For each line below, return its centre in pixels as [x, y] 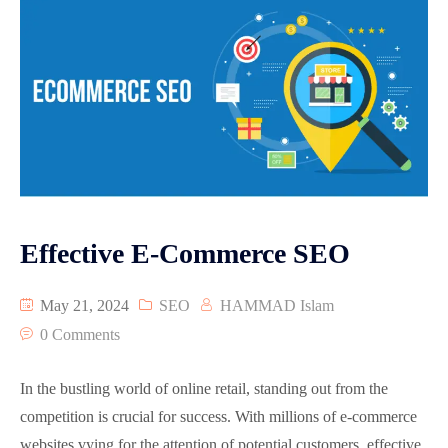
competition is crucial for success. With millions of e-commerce [218, 416]
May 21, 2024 [82, 305]
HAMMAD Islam [277, 305]
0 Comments [80, 334]
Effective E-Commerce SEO [185, 253]
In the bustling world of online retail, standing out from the [204, 388]
